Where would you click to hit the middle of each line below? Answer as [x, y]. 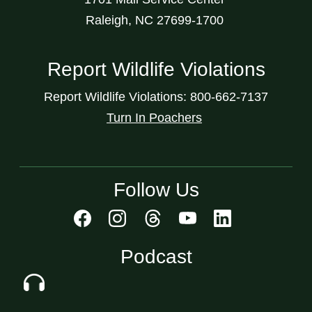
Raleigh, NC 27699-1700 [156, 20]
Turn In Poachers [154, 117]
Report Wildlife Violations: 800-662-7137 [156, 96]
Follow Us [156, 189]
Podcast [156, 256]
